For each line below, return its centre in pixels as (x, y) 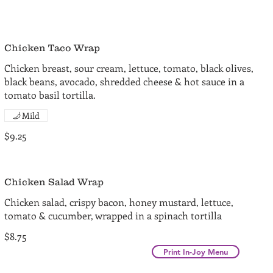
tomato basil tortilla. (50, 95)
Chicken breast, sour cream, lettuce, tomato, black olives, (129, 68)
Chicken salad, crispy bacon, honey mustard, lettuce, (119, 202)
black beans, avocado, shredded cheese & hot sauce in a (124, 81)
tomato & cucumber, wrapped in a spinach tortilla (113, 215)
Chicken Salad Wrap (54, 182)
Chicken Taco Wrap (52, 48)
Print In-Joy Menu (196, 252)
